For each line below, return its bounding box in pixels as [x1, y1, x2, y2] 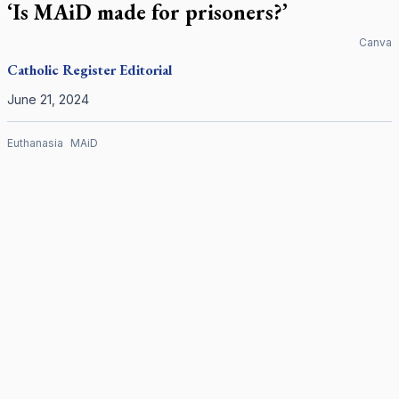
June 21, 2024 [7, 92, 89, 107]
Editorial [119, 61, 172, 79]
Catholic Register [7, 61, 116, 79]
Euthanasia [7, 136, 63, 150]
